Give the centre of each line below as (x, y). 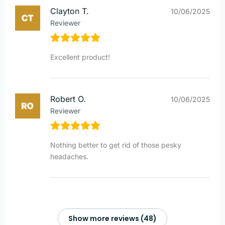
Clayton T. (70, 11)
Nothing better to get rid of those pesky (116, 145)
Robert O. (68, 99)
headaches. (69, 156)
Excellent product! (80, 57)
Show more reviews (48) (113, 218)
